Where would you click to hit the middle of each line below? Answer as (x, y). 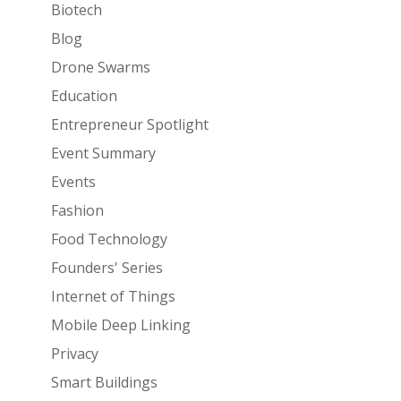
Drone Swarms (100, 67)
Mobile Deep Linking (120, 324)
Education (84, 95)
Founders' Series (107, 267)
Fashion (77, 210)
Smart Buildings (104, 382)
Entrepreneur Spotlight (129, 124)
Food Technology (109, 239)
